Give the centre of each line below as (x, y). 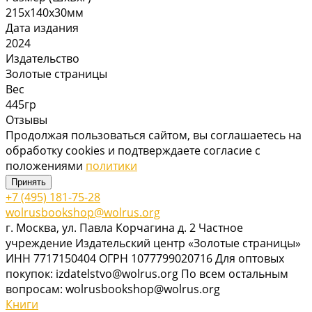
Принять (29, 182)
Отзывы (26, 119)
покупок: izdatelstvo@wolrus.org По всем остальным (147, 273)
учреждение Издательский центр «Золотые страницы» (153, 243)
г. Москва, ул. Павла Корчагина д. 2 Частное (124, 227)
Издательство (42, 58)
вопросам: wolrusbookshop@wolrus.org (113, 289)
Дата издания (42, 28)
